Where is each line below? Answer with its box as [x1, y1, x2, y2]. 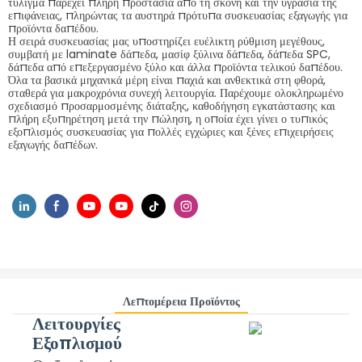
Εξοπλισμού [32, 331, 122, 356]
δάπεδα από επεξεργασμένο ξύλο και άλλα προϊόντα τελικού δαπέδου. [8, 59, 343, 75]
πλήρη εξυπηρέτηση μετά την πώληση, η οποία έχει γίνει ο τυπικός [8, 111, 328, 127]
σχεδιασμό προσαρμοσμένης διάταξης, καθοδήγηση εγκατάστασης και [8, 98, 335, 114]
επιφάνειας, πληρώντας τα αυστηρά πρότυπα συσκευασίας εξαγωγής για [8, 7, 347, 23]
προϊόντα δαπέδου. [8, 20, 99, 36]
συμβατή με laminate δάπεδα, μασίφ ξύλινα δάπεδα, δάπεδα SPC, [8, 46, 330, 62]
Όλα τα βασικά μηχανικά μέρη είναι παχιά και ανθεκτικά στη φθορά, [8, 72, 326, 88]
